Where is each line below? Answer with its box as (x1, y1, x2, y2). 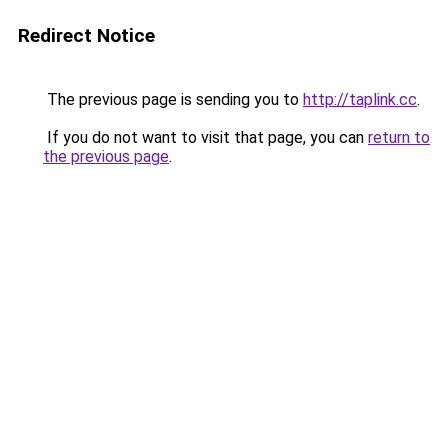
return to (368, 128, 430, 147)
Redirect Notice (18, 24, 155, 47)
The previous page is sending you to (43, 90, 303, 109)
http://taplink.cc (303, 90, 417, 109)
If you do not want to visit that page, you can (43, 128, 368, 147)
